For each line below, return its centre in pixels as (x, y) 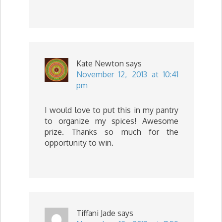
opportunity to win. (79, 142)
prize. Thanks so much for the (111, 132)
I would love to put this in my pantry (111, 110)
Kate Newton (100, 63)
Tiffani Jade (96, 213)
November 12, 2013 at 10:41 (127, 74)
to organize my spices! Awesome (111, 121)
